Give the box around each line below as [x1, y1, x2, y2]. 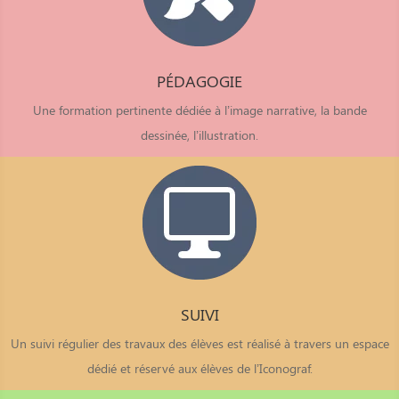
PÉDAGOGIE [157, 70, 242, 93]
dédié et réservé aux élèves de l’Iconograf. [86, 360, 313, 378]
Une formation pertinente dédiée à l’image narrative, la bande [32, 102, 367, 119]
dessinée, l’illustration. [141, 126, 258, 144]
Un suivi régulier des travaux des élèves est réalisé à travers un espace [10, 335, 389, 353]
